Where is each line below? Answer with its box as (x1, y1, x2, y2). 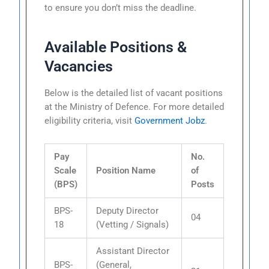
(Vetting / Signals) (96, 219, 169, 230)
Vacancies (44, 57, 113, 75)
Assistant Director (96, 245, 170, 256)
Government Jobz (134, 115, 205, 127)
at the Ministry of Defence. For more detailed (44, 101, 225, 113)
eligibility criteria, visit (44, 115, 135, 127)
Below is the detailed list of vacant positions (44, 88, 223, 99)
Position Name (96, 165, 156, 176)
